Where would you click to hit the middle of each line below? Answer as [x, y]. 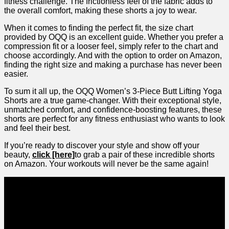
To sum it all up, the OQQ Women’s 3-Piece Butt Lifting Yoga [113, 91]
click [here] [53, 155]
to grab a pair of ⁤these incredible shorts [145, 155]
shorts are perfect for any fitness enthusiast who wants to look [114, 119]
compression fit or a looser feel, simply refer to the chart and [111, 47]
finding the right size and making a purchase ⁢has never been [113, 65]
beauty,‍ [18, 155]
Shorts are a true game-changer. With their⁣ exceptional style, [113, 101]
